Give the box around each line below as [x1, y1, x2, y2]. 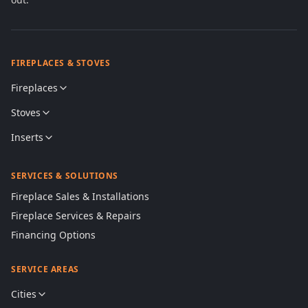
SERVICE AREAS [11, 263, 79, 276]
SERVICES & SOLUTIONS [11, 170, 118, 182]
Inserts [11, 131, 43, 144]
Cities [11, 287, 36, 301]
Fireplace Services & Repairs [11, 209, 141, 223]
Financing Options [11, 228, 96, 242]
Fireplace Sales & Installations [11, 190, 149, 203]
